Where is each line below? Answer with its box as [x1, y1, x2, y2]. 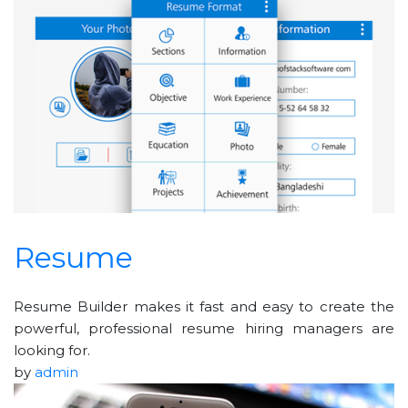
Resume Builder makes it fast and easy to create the [14, 297, 394, 315]
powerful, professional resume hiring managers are [14, 319, 394, 337]
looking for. [14, 341, 90, 359]
